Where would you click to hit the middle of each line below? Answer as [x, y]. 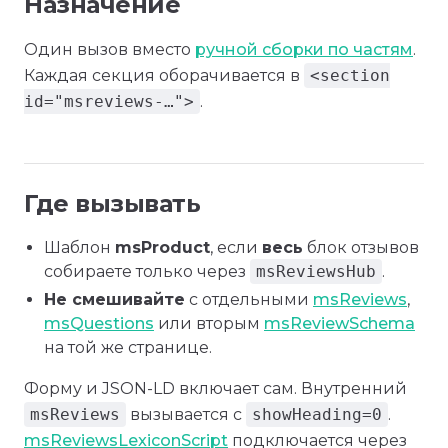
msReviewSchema [339, 323]
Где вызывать [112, 203]
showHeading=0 [317, 414]
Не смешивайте [114, 299]
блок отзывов [361, 247]
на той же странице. [128, 347]
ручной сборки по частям [304, 49]
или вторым [209, 323]
